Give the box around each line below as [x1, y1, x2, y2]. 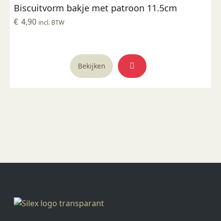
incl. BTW [38, 18, 64, 27]
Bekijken [77, 61, 105, 71]
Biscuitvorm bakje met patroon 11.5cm [14, 2, 177, 14]
